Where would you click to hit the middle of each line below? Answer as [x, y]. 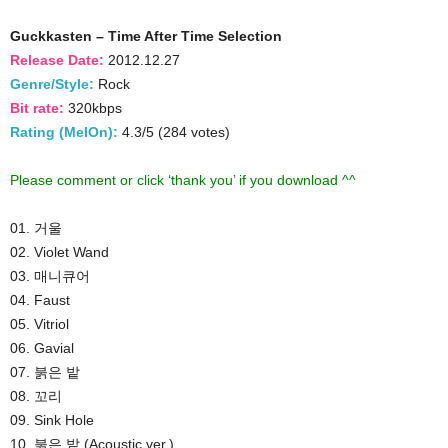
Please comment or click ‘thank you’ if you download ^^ [183, 179]
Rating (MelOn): [64, 131]
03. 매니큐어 [50, 275]
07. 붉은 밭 [45, 371]
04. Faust [40, 299]
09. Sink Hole [52, 419]
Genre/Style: [52, 83]
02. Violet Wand [59, 251]
